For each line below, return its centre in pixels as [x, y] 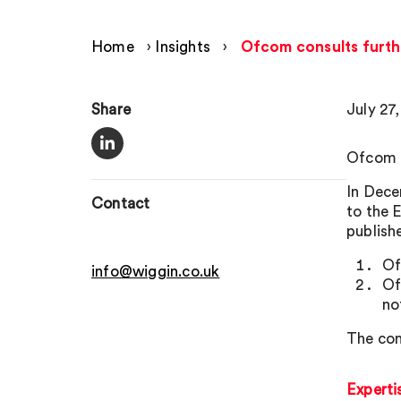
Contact [121, 204]
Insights [183, 47]
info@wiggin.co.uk [156, 272]
